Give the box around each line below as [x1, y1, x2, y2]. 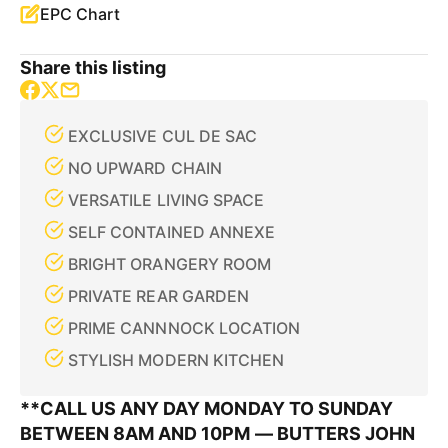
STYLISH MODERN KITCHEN [68, 350, 285, 370]
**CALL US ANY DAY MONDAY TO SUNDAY [20, 398, 393, 419]
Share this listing [20, 57, 167, 78]
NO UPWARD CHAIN [68, 158, 222, 178]
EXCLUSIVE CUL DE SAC [68, 126, 257, 146]
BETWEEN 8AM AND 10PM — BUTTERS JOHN [20, 423, 415, 444]
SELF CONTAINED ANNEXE [68, 222, 276, 242]
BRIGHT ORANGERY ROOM [68, 254, 271, 274]
